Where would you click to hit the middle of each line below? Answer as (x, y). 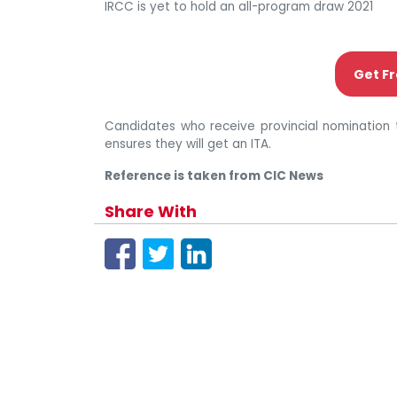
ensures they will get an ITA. (188, 144)
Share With (151, 211)
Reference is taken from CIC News (214, 175)
